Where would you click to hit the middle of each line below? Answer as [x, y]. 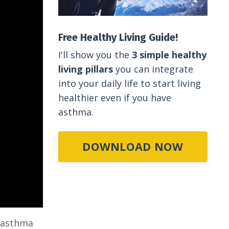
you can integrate [153, 69]
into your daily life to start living [129, 83]
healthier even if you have [114, 97]
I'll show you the [95, 54]
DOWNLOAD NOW [133, 146]
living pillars [85, 69]
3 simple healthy [169, 54]
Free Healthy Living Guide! [118, 37]
